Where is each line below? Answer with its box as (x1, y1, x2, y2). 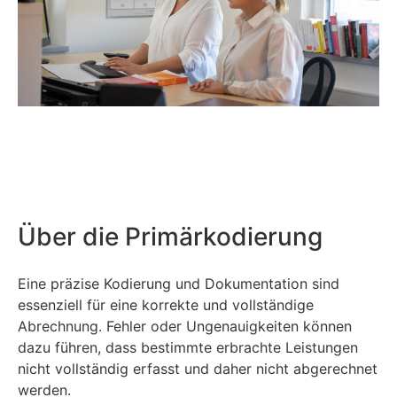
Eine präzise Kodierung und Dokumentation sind (18, 275, 339, 293)
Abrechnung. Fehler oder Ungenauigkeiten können (18, 317, 352, 336)
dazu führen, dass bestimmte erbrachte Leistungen (18, 339, 358, 357)
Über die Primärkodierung (18, 222, 323, 253)
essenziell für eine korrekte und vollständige (18, 296, 314, 315)
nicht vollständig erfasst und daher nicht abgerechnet (18, 360, 378, 378)
